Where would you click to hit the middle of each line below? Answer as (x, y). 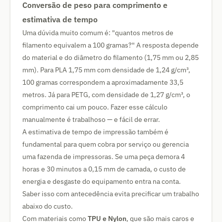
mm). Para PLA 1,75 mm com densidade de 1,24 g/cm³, (106, 70)
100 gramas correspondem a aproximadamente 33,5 (103, 82)
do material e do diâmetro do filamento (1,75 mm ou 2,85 (111, 57)
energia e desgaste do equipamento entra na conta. (102, 181)
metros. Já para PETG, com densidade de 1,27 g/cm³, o (106, 95)
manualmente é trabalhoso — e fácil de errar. (91, 119)
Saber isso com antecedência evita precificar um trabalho (111, 194)
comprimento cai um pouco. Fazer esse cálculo (95, 107)
